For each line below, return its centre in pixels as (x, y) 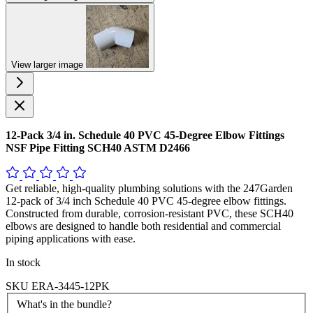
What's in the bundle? (64, 304)
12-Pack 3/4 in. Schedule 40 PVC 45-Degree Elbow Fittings (145, 135)
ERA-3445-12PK (71, 286)
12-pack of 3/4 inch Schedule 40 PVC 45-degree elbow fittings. (146, 201)
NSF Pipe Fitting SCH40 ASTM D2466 (98, 148)
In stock (23, 262)
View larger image (49, 65)
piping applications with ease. (71, 239)
